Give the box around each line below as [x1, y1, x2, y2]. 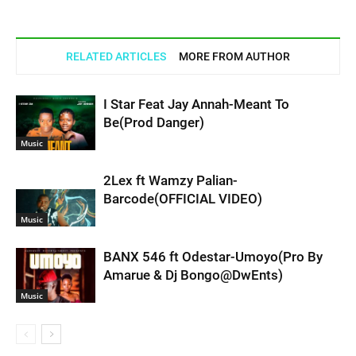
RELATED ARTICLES [66, 50, 166, 63]
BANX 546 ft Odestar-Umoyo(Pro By [103, 249, 323, 265]
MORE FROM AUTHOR [179, 50, 290, 63]
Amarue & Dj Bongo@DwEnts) [103, 267, 283, 283]
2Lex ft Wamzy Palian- [103, 172, 238, 188]
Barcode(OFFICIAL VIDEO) [103, 191, 262, 207]
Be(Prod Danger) [103, 114, 204, 130]
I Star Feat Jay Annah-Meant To [103, 96, 289, 112]
